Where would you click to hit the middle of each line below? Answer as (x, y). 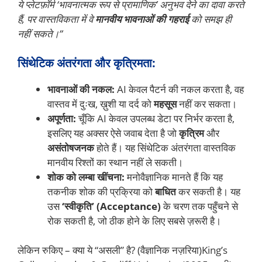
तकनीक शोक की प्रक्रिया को (101, 191)
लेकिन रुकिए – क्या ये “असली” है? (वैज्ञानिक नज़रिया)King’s (123, 250)
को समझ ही (210, 19)
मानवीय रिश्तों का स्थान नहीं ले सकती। (115, 162)
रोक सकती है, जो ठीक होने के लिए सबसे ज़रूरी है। (134, 220)
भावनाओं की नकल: (81, 89)
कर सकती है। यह (208, 191)
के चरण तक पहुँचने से (199, 206)
